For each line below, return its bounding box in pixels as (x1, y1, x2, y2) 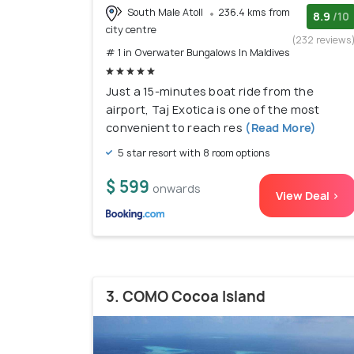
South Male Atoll (125, 6, 205, 20)
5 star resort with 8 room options (115, 145, 270, 160)
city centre (106, 22, 156, 36)
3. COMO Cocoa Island (106, 286, 265, 307)
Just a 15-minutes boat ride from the (106, 83, 314, 99)
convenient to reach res (106, 119, 243, 135)
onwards (153, 180, 201, 196)
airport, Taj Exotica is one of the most (106, 101, 320, 117)
